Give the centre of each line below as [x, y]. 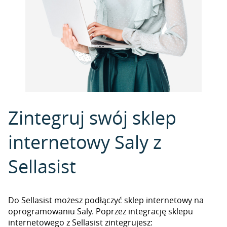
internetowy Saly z [85, 142]
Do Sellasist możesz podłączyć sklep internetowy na [106, 200]
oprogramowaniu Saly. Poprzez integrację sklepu [101, 211]
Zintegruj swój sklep [92, 118]
